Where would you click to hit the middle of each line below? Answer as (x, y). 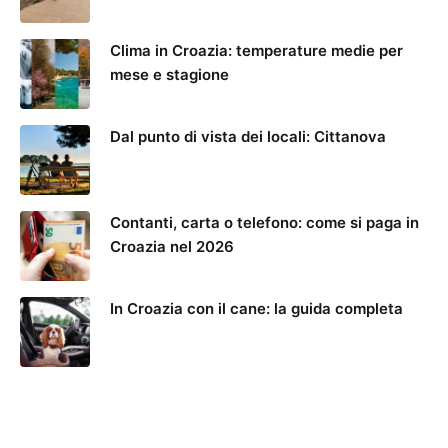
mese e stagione (169, 74)
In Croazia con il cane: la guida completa (256, 308)
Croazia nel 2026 (172, 246)
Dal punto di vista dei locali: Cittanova (248, 136)
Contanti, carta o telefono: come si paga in (264, 222)
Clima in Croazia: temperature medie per (256, 50)
